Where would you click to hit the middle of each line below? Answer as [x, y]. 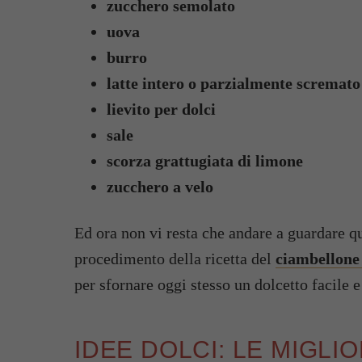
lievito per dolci [161, 109]
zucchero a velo [160, 187]
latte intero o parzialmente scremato [234, 84]
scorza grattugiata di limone [205, 161]
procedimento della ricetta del [175, 259]
